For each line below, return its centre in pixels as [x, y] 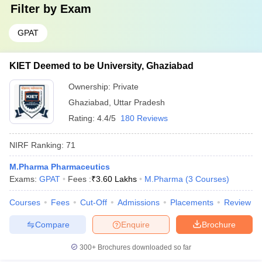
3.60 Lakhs [116, 179]
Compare [52, 224]
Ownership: [91, 87]
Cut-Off [94, 202]
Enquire [135, 224]
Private [126, 87]
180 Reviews [144, 118]
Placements [192, 202]
